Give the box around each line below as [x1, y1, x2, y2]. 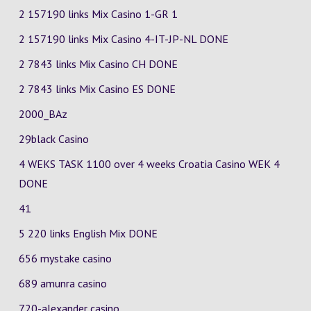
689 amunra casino [18, 276, 107, 290]
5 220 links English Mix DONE [18, 226, 158, 240]
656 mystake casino [18, 251, 112, 265]
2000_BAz [18, 107, 67, 121]
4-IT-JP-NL [144, 32, 199, 46]
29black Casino [18, 132, 89, 146]
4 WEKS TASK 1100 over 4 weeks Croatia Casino [18, 157, 249, 171]
